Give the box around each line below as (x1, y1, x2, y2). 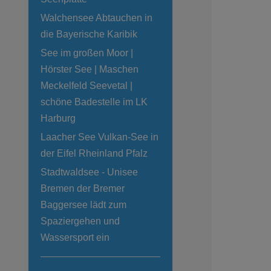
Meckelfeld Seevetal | (41, 80, 132, 91)
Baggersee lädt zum (41, 200, 126, 211)
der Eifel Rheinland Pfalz (41, 148, 148, 159)
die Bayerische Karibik (41, 29, 137, 40)
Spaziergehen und (41, 216, 120, 227)
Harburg (41, 113, 76, 124)
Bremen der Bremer (41, 183, 125, 194)
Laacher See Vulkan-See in (41, 132, 158, 143)
